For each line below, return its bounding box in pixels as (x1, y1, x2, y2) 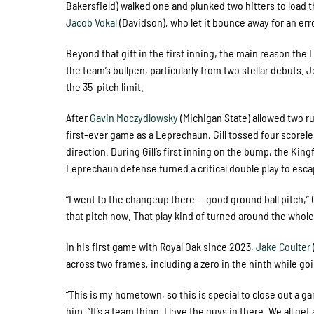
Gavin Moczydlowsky (90, 110, 179, 124)
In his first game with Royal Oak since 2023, (66, 239, 257, 253)
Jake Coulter (256, 239, 311, 253)
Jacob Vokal (66, 15, 118, 29)
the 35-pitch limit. (66, 79, 146, 93)
